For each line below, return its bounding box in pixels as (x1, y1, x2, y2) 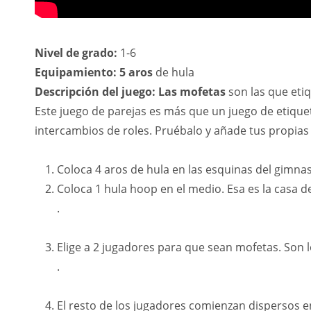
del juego (102, 84, 152, 99)
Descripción (35, 84, 102, 99)
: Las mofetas (152, 84, 226, 99)
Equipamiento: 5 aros (35, 65, 153, 80)
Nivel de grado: (35, 45, 117, 60)
